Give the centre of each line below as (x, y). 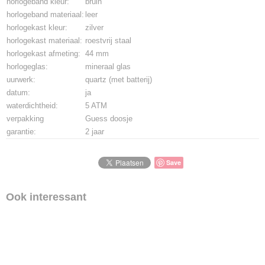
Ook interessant (46, 197)
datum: (18, 93)
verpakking (25, 119)
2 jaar (95, 132)
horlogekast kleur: (37, 28)
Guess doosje (109, 119)
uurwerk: (21, 80)
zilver (94, 28)
